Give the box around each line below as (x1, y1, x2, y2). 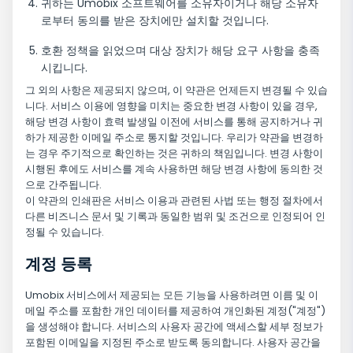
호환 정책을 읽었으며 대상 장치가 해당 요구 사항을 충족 (41, 43, 320, 59)
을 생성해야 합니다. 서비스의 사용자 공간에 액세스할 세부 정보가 (25, 319, 323, 335)
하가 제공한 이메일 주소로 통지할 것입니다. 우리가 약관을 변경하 (25, 130, 323, 146)
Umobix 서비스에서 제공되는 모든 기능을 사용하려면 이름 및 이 (25, 288, 318, 303)
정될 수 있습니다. (25, 225, 104, 240)
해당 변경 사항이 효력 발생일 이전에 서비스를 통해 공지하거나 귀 (25, 114, 323, 130)
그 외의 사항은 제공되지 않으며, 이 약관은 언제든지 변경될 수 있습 (25, 83, 328, 98)
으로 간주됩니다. (25, 177, 102, 193)
